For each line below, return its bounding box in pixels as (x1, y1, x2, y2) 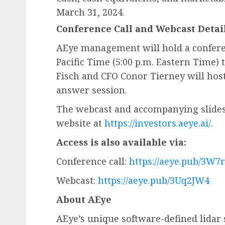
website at (56, 117, 104, 129)
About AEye (56, 193, 111, 205)
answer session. (56, 84, 127, 96)
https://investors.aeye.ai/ (104, 117, 211, 129)
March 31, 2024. (56, 6, 125, 18)
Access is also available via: (56, 136, 186, 148)
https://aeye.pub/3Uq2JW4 (98, 174, 209, 186)
